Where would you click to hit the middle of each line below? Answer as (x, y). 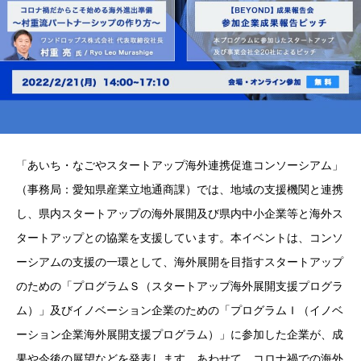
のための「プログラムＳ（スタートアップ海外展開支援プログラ (180, 285)
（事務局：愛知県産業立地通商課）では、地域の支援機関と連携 (180, 189)
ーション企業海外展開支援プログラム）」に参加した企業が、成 (180, 334)
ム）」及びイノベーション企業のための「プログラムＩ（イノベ (180, 309)
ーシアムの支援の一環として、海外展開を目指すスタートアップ (180, 261)
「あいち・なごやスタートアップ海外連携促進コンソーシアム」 (180, 164)
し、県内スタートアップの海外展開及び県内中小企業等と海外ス (180, 213)
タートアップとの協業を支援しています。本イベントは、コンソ (180, 237)
